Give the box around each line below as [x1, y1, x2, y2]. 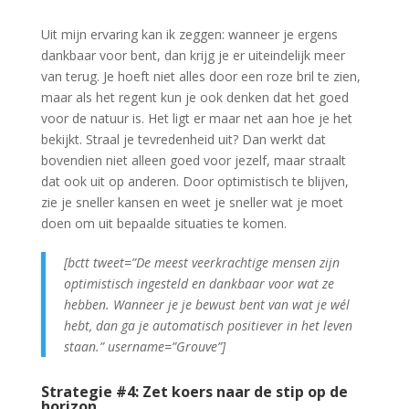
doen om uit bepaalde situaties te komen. [40, 215, 287, 233]
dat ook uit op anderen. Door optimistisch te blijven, [40, 173, 349, 191]
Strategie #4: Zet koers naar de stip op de [40, 382, 348, 403]
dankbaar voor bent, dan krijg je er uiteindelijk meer [40, 47, 345, 65]
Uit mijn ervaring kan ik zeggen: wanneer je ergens [40, 26, 338, 44]
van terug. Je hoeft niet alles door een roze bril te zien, [40, 68, 361, 86]
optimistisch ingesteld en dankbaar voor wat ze [63, 275, 334, 293]
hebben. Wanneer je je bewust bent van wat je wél [63, 296, 350, 314]
